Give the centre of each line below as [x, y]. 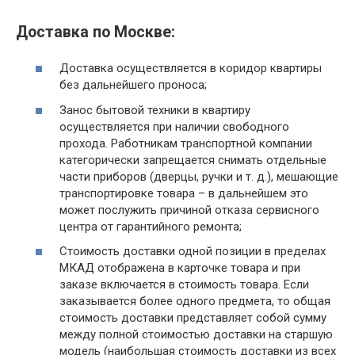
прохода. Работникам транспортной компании [186, 143]
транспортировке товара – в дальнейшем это [184, 193]
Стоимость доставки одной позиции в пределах [193, 252]
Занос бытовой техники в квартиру [155, 110]
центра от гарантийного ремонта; [151, 226]
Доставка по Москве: [95, 32]
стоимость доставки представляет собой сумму [193, 318]
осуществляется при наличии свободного [174, 126]
